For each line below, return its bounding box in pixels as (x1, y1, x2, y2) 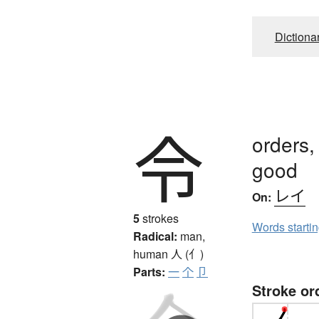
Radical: (133, 227, 177, 244)
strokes (140, 209, 179, 226)
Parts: (133, 263, 165, 280)
